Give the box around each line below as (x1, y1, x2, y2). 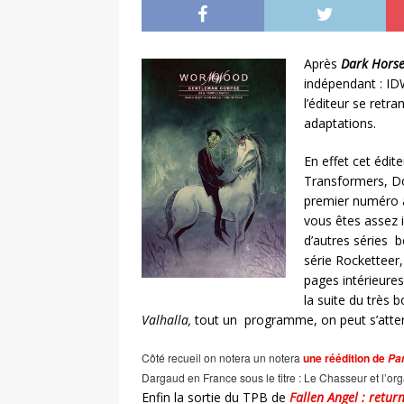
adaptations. (304, 114, 376, 132)
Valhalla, (142, 310, 195, 328)
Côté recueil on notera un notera (142, 349, 303, 365)
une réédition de (303, 349, 388, 366)
